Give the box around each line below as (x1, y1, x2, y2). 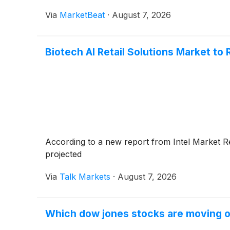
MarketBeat (60, 9, 105, 20)
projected (45, 148, 82, 159)
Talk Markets (60, 171, 110, 182)
